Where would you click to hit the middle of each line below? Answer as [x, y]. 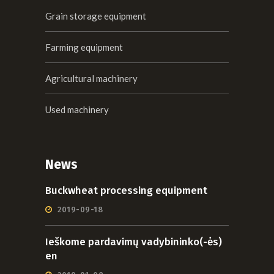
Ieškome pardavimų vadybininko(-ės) [134, 242]
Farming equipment [84, 47]
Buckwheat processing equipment [126, 191]
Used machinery [77, 110]
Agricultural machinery [91, 79]
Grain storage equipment [96, 16]
